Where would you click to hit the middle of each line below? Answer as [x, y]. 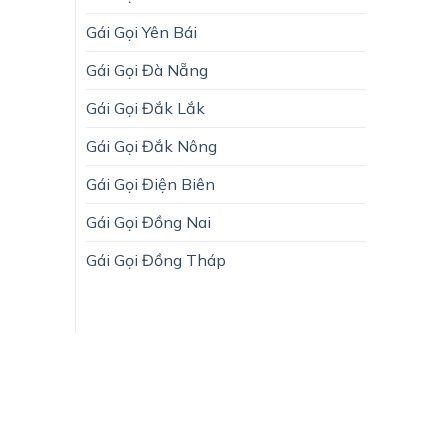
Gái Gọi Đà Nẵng [147, 69]
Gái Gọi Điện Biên [150, 183]
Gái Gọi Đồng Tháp [156, 259]
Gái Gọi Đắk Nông [151, 145]
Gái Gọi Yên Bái [141, 31]
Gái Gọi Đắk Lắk [145, 107]
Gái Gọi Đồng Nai [148, 221]
